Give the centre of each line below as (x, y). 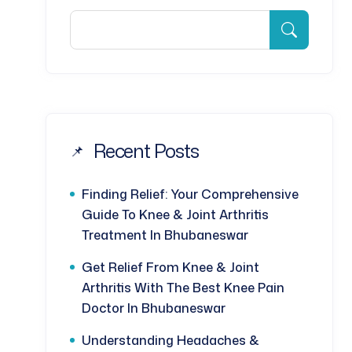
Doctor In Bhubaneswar (154, 308)
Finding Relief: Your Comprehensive (190, 194)
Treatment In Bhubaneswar (165, 235)
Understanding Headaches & (170, 341)
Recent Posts (146, 151)
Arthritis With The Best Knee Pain (183, 288)
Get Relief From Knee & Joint (170, 268)
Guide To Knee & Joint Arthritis (175, 215)
